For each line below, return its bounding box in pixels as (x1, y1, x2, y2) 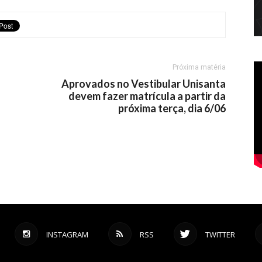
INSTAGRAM (46, 229, 88, 240)
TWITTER (205, 229, 235, 240)
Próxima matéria (173, 63, 226, 71)
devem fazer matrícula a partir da (68, 89, 226, 102)
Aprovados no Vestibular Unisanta (61, 77, 226, 90)
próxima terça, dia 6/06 (118, 102, 226, 115)
